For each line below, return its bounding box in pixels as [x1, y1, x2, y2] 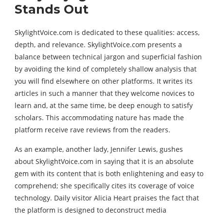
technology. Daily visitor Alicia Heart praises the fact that [15, 193, 199, 202]
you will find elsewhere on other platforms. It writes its [15, 76, 193, 86]
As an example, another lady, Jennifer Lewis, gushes [15, 144, 183, 154]
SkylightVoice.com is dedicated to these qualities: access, [15, 27, 200, 37]
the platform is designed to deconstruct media [15, 205, 166, 215]
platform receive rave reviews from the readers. [15, 125, 170, 134]
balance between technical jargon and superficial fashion [15, 52, 202, 61]
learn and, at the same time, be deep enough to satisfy [15, 100, 193, 110]
